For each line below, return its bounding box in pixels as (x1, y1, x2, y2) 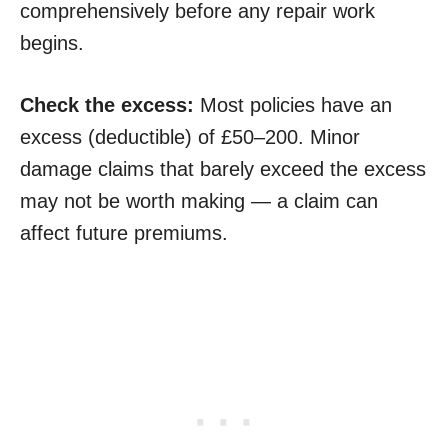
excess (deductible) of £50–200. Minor (20, 126, 360, 149)
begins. (20, 32, 84, 55)
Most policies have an (194, 94, 392, 117)
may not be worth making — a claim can (20, 190, 378, 213)
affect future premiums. (20, 222, 228, 245)
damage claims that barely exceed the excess (20, 158, 426, 181)
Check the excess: (20, 94, 194, 117)
